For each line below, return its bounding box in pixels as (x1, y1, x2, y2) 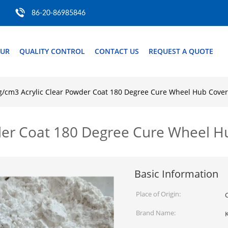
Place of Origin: (136, 189, 181, 198)
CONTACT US (95, 46, 139, 56)
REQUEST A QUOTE (149, 46, 213, 56)
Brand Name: (136, 208, 176, 217)
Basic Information (134, 167, 218, 181)
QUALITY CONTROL (19, 46, 85, 56)
